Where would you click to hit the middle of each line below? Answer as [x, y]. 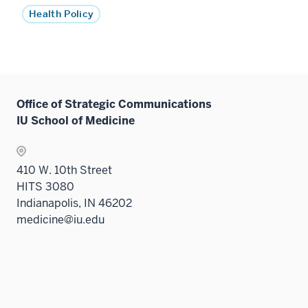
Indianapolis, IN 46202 [74, 203]
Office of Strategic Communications [114, 104]
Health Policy [62, 14]
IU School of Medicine [76, 120]
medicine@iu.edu [60, 219]
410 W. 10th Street [64, 170]
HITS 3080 [45, 186]
